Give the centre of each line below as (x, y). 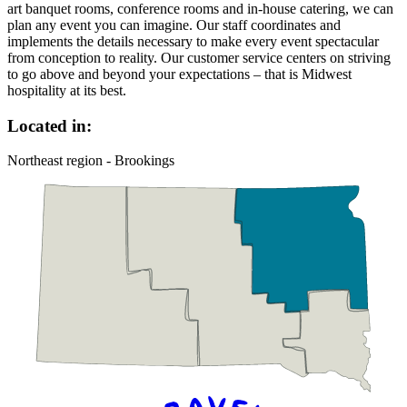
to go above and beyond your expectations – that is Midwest (179, 74)
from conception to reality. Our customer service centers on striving (199, 57)
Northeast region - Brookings (91, 161)
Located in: (50, 125)
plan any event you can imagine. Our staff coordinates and (174, 25)
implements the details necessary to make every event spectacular (193, 41)
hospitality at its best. (67, 90)
